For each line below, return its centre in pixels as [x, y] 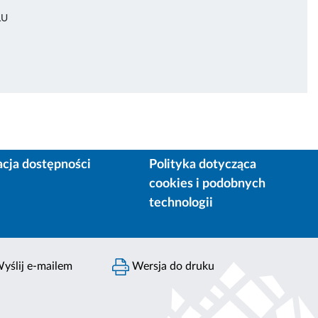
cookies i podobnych [208, 184]
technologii [181, 203]
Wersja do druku [172, 267]
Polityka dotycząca [203, 165]
